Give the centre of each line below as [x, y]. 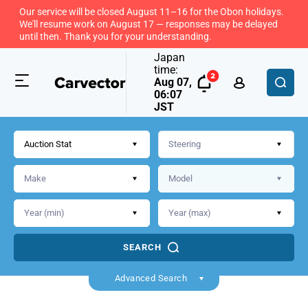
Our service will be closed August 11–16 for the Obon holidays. [152, 12]
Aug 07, [173, 82]
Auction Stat [48, 144]
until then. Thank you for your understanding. [115, 36]
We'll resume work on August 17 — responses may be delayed [148, 24]
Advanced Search [151, 278]
